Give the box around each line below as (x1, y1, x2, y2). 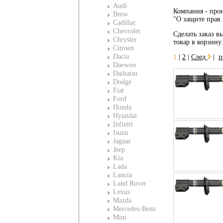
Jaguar (113, 137, 131, 145)
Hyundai (113, 112, 137, 119)
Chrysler (113, 36, 137, 43)
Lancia (113, 171, 132, 179)
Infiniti (113, 120, 133, 128)
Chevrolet (113, 27, 140, 35)
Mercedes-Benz (113, 205, 156, 213)
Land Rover (113, 180, 146, 187)
